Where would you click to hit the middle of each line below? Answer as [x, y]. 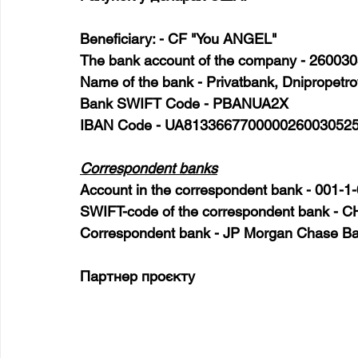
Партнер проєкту [137, 276]
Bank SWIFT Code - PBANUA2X [184, 103]
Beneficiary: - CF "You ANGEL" [178, 39]
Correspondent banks [149, 168]
